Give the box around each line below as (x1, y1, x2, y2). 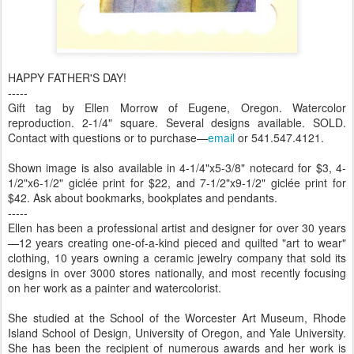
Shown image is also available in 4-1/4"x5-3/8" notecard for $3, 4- (8, 160, 346, 175)
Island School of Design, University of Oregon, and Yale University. (8, 325, 346, 341)
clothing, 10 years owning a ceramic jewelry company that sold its (8, 250, 346, 265)
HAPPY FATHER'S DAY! (8, 70, 126, 85)
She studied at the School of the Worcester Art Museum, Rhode (8, 310, 346, 326)
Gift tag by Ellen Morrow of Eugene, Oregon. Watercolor (8, 100, 346, 115)
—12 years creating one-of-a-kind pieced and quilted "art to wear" (8, 235, 346, 250)
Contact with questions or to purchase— (8, 130, 208, 145)
